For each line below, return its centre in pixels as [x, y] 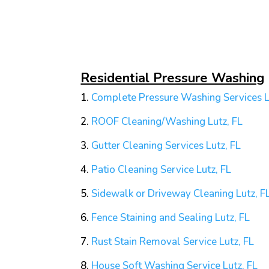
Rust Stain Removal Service [154, 242]
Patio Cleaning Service [143, 170]
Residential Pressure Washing [173, 78]
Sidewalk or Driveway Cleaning [163, 194]
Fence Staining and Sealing [152, 218]
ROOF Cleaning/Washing [149, 122]
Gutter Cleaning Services [148, 146]
